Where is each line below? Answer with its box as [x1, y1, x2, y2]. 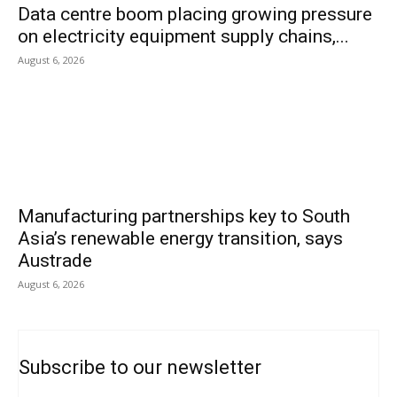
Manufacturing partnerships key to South [18, 206, 350, 227]
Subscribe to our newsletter [19, 356, 261, 378]
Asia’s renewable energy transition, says [18, 228, 343, 249]
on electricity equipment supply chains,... [18, 26, 349, 47]
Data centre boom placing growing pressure [18, 4, 372, 25]
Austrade [18, 250, 92, 271]
